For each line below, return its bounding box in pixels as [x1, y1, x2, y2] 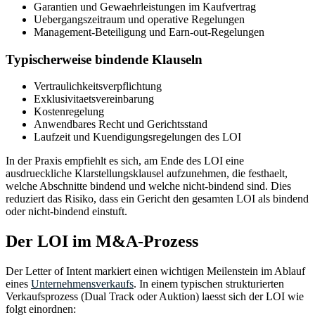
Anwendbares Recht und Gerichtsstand [34, 118, 207, 131]
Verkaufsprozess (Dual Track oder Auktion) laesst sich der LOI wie [6, 290, 304, 303]
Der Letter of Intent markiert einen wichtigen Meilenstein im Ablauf [6, 265, 305, 278]
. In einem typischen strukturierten [134, 278, 284, 290]
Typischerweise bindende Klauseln [6, 51, 202, 67]
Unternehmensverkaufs [31, 278, 134, 290]
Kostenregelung [34, 105, 104, 118]
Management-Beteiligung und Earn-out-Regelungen [34, 25, 264, 38]
